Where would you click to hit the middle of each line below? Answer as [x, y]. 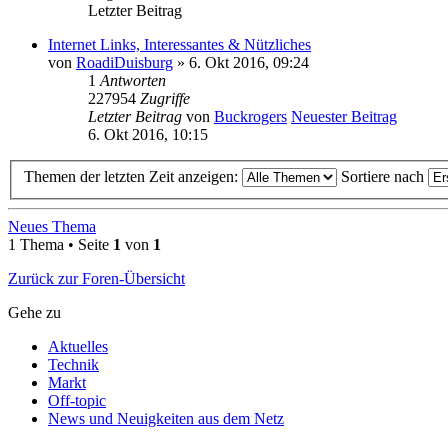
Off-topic [77, 401]
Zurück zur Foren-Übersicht [96, 279]
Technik [73, 365]
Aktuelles [78, 347]
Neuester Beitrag [344, 116]
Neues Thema [52, 227]
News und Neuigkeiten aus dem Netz [166, 419]
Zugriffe [165, 98]
